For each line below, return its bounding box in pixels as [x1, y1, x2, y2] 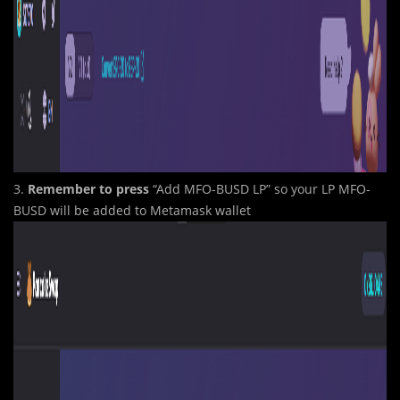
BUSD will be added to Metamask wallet [13, 202, 251, 219]
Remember [28, 180, 96, 197]
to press [99, 180, 149, 197]
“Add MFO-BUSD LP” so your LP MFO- [149, 180, 371, 197]
